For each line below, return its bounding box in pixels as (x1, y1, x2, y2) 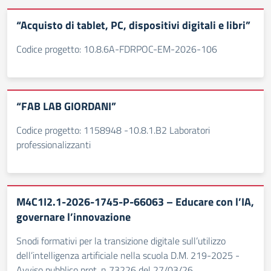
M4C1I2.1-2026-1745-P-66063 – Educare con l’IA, (16, 194, 254, 210)
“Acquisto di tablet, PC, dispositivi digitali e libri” (16, 17, 250, 33)
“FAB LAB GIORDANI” (16, 98, 116, 114)
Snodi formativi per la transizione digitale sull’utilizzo (16, 233, 226, 248)
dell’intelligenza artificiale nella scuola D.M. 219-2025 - (16, 248, 240, 263)
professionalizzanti (16, 137, 91, 152)
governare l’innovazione (16, 209, 131, 225)
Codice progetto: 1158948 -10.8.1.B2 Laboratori (16, 123, 210, 137)
